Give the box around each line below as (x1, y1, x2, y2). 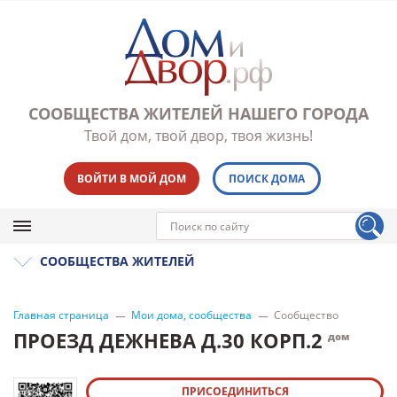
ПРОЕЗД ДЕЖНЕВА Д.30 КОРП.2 (13, 327, 328, 354)
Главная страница (13, 307, 109, 323)
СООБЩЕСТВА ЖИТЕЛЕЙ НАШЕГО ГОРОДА (28, 103, 369, 124)
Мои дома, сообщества (131, 307, 252, 323)
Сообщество (274, 307, 339, 323)
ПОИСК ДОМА (228, 171, 305, 186)
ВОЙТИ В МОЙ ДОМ (76, 171, 186, 186)
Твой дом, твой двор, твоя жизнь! (84, 126, 313, 145)
